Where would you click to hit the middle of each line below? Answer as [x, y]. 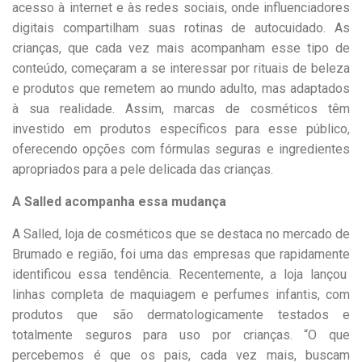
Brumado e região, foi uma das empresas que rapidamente [181, 255]
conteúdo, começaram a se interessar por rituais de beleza [181, 69]
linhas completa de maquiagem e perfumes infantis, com [181, 295]
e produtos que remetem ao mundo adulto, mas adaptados [181, 89]
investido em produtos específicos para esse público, [181, 129]
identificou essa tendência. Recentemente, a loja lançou [181, 275]
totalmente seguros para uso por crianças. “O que [181, 335]
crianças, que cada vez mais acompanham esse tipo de [181, 48]
